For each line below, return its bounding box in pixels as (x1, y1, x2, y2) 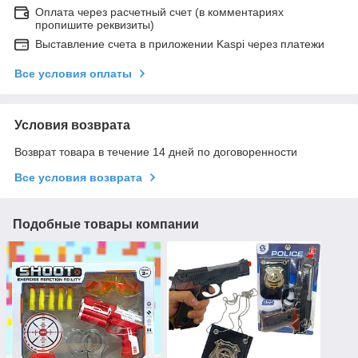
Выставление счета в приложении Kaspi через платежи (35, 38, 324, 51)
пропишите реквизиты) (35, 18, 154, 32)
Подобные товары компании (13, 217, 199, 232)
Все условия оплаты (14, 67, 132, 81)
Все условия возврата (14, 171, 142, 185)
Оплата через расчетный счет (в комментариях (35, 6, 284, 19)
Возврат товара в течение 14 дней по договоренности (14, 145, 297, 159)
